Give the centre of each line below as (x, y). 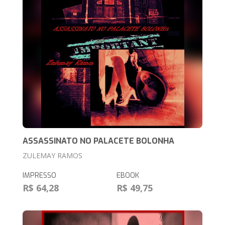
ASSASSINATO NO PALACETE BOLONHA (99, 141)
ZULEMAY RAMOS (53, 155)
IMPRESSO (40, 175)
